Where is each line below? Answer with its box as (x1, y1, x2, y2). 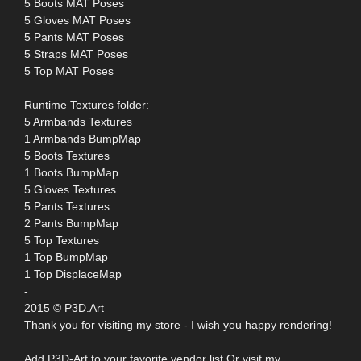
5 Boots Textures (24, 148, 110, 162)
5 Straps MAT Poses (24, 47, 128, 60)
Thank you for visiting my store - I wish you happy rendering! (24, 317, 332, 331)
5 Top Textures (24, 233, 99, 247)
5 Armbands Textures (24, 114, 132, 128)
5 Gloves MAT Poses (24, 13, 131, 27)
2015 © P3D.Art (24, 301, 104, 314)
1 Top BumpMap (24, 250, 108, 263)
